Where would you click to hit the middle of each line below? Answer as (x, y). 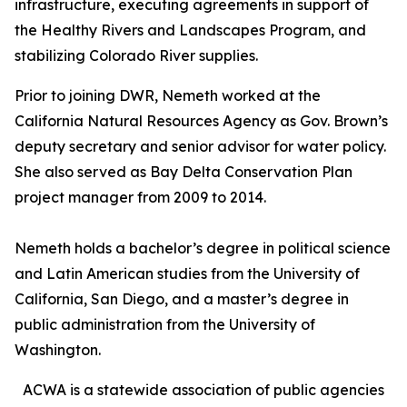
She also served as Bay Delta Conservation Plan (184, 172)
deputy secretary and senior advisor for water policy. (200, 146)
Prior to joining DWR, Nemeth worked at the (168, 95)
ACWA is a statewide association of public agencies (203, 390)
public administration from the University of (165, 324)
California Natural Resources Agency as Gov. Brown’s (201, 121)
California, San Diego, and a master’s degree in (182, 299)
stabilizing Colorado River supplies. (136, 55)
